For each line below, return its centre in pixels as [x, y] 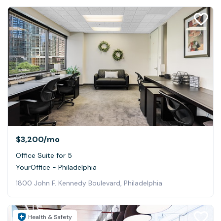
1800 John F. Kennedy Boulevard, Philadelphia [89, 183]
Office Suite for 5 [44, 155]
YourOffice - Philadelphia [56, 167]
